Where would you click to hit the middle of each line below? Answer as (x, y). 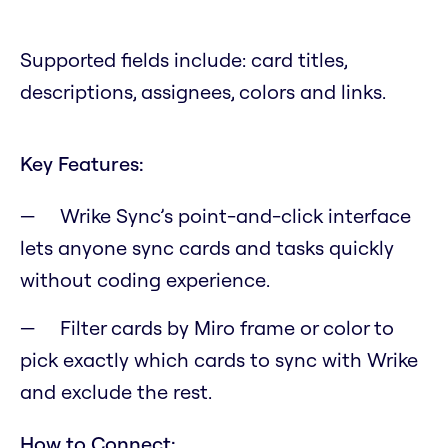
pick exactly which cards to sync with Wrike (219, 360)
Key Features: (82, 164)
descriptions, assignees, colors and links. (203, 92)
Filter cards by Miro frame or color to (227, 328)
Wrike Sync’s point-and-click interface (235, 216)
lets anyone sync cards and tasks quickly (207, 248)
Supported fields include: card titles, (183, 60)
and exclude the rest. (116, 392)
